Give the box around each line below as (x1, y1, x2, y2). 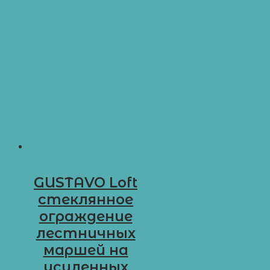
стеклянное (38, 191, 134, 209)
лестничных (36, 225, 136, 242)
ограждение (39, 208, 133, 225)
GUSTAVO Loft (34, 174, 138, 192)
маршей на (43, 242, 128, 259)
